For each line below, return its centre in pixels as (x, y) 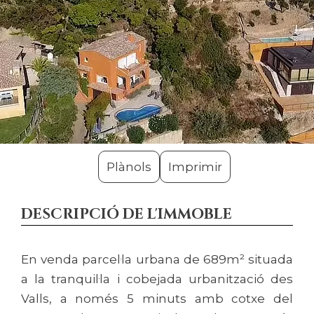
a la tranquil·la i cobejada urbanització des (157, 279)
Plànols (129, 167)
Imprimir (195, 167)
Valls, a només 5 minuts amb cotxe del (157, 299)
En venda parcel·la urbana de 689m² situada (157, 259)
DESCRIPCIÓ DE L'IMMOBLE (127, 214)
